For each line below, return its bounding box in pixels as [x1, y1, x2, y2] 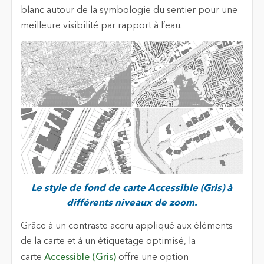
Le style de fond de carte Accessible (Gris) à [31, 184, 233, 194]
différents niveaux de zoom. [66, 199, 197, 209]
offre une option [115, 252, 189, 262]
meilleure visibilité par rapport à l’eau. [20, 21, 182, 31]
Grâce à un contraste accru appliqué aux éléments [20, 221, 233, 231]
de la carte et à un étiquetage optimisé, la [20, 236, 196, 246]
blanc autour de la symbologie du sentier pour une [20, 5, 237, 15]
